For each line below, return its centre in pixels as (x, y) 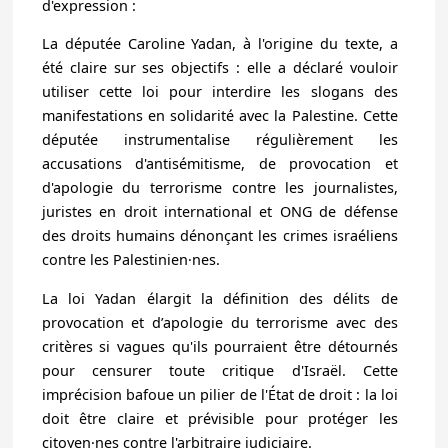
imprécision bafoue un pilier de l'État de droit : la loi (219, 394)
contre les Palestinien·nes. (130, 260)
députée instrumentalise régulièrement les (219, 140)
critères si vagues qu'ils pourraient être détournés (219, 346)
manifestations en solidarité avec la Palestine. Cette (219, 116)
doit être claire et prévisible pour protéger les (219, 418)
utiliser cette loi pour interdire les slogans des (219, 92)
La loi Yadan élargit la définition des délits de (219, 298)
